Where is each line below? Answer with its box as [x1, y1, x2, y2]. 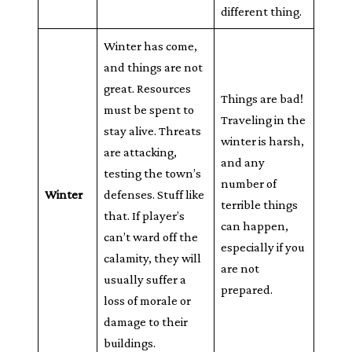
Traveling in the [221, 112, 306, 127]
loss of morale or [104, 293, 192, 308]
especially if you [221, 240, 306, 255]
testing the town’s [104, 166, 202, 181]
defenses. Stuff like [104, 187, 205, 202]
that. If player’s [104, 208, 185, 223]
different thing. [221, 4, 302, 19]
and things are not [104, 60, 203, 75]
